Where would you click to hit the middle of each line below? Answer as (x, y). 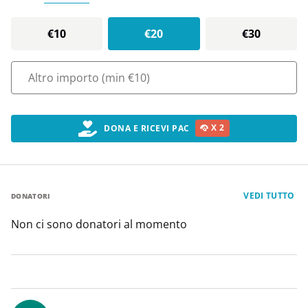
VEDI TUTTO (269, 195)
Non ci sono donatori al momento (99, 224)
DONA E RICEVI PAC (147, 128)
